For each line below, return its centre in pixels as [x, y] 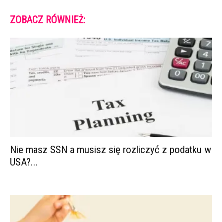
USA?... [24, 162]
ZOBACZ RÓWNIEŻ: [48, 20]
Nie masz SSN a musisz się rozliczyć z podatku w [111, 150]
